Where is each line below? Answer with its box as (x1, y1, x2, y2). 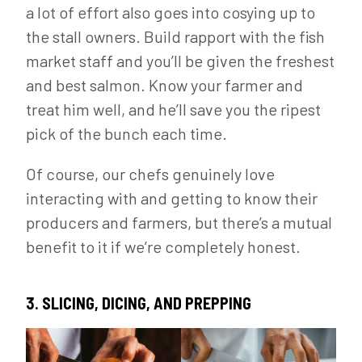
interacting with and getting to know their (26, 188, 318, 208)
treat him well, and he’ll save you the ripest (26, 99, 321, 119)
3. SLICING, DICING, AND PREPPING (26, 293, 251, 313)
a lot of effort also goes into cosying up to (26, 2, 315, 22)
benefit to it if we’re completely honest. (26, 237, 301, 256)
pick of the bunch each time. (26, 124, 227, 143)
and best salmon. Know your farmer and (26, 75, 303, 95)
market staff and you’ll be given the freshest (26, 51, 335, 70)
